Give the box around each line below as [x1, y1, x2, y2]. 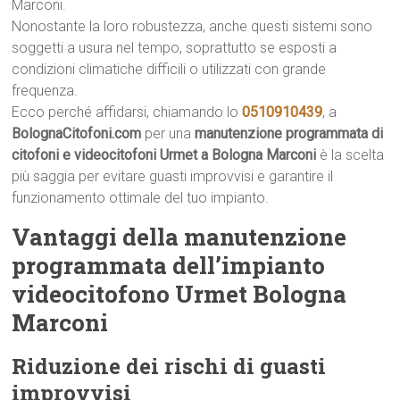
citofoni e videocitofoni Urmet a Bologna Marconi [12, 146, 317, 163]
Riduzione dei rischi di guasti [12, 352, 327, 380]
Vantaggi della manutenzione [12, 221, 347, 252]
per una [141, 125, 196, 142]
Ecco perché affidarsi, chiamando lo [12, 104, 243, 121]
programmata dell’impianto [12, 250, 326, 280]
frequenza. [12, 82, 79, 99]
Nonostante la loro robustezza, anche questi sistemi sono [12, 18, 373, 35]
